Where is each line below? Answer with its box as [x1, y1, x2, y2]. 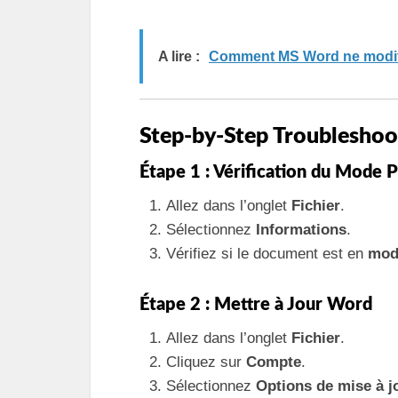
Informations [256, 220, 346, 238]
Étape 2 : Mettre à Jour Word [139, 295, 372, 314]
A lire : [158, 49, 200, 64]
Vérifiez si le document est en [166, 244, 368, 262]
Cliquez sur [166, 353, 246, 370]
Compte [246, 353, 301, 370]
